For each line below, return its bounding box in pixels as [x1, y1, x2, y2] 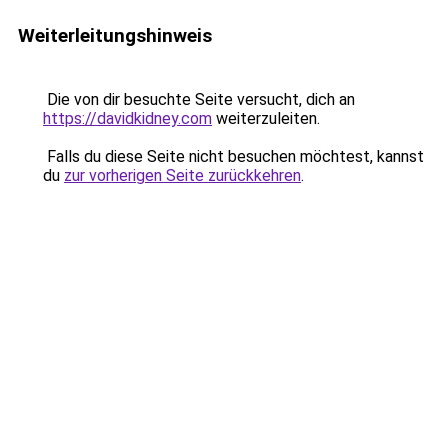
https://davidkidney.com [43, 109, 212, 128]
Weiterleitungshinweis [18, 24, 212, 47]
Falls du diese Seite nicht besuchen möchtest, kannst [43, 147, 424, 166]
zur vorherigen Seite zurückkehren [64, 166, 301, 185]
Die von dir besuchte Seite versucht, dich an [43, 90, 355, 109]
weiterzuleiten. [212, 109, 320, 128]
